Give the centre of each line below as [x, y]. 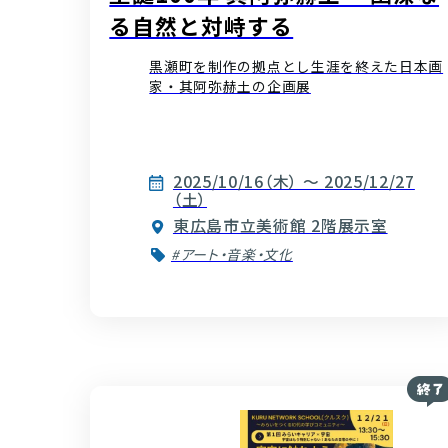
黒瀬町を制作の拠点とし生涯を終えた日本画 [296, 66]
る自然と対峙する [201, 25]
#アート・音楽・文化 [231, 254]
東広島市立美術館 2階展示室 [280, 226]
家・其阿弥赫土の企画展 [230, 86]
